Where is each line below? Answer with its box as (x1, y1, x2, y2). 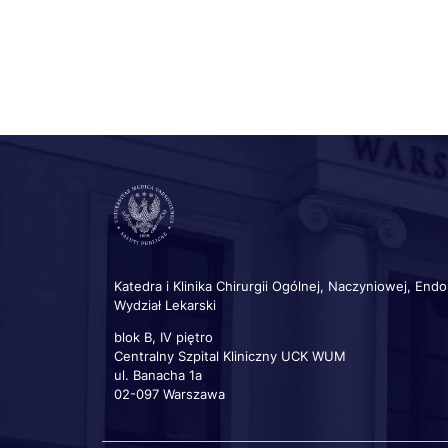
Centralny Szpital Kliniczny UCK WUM (114, 348, 346, 364)
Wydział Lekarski (114, 297, 216, 313)
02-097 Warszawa (114, 386, 225, 402)
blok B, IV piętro (114, 329, 213, 345)
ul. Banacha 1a (114, 367, 202, 383)
